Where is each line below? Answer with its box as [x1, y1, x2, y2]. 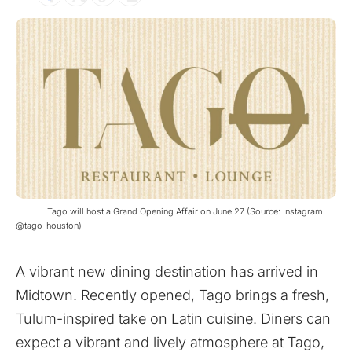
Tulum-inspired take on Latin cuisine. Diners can [16, 310, 331, 327]
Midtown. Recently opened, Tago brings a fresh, [16, 286, 329, 303]
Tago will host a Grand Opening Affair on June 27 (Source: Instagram [47, 205, 323, 217]
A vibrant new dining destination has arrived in [16, 262, 318, 280]
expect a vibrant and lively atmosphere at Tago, [16, 333, 324, 350]
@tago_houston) [16, 219, 82, 231]
